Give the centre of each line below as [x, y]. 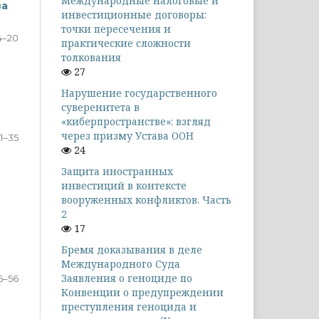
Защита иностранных [117, 171]
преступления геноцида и [129, 306]
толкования [91, 57]
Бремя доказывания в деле [132, 249]
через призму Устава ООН [127, 135]
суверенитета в [100, 107]
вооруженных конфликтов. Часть [146, 199]
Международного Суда [121, 263]
